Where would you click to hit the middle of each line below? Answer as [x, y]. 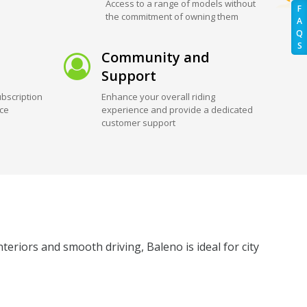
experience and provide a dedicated [177, 109]
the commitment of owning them [172, 16]
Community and [156, 57]
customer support [139, 122]
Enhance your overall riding [159, 96]
